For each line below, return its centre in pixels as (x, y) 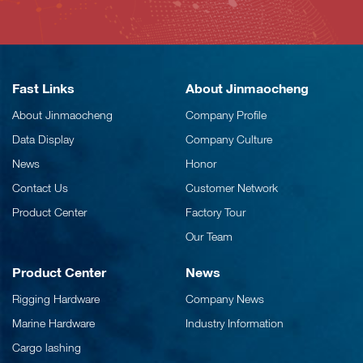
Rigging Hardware (56, 299)
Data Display (43, 139)
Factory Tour (216, 212)
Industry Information (235, 323)
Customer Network (232, 188)
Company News (225, 299)
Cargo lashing (47, 348)
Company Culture (229, 139)
